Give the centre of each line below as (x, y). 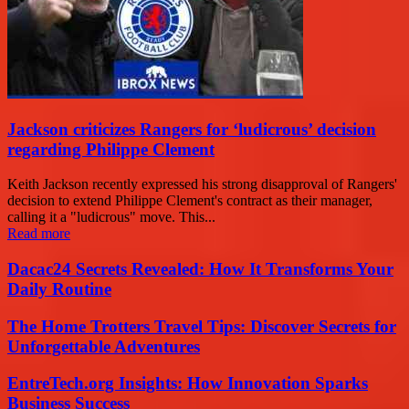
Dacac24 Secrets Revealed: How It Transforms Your (200, 269)
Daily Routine (59, 289)
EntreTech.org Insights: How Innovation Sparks (188, 383)
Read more (39, 234)
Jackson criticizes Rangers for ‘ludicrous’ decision (192, 129)
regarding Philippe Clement (111, 149)
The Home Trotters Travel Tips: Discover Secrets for (202, 326)
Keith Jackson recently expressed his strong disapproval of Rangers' (202, 184)
